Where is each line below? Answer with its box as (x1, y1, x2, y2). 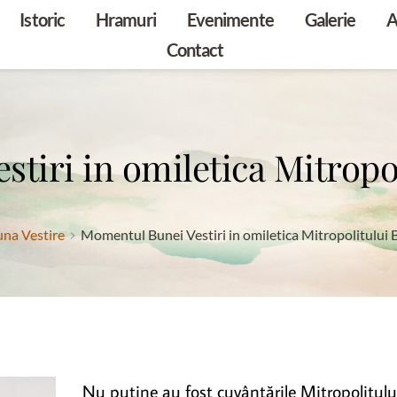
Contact (166, 39, 224, 60)
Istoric (19, 9, 66, 30)
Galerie (304, 9, 356, 30)
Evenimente (186, 9, 274, 30)
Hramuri (96, 9, 156, 30)
